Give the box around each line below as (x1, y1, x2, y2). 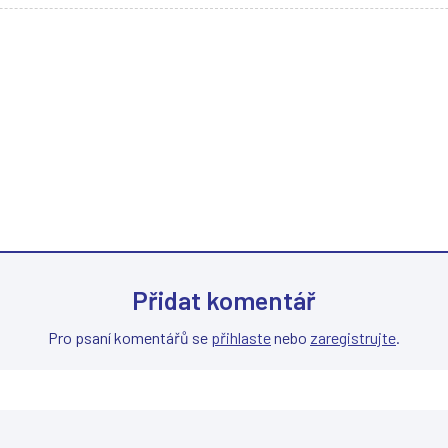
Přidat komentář (132, 284, 316, 316)
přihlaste (211, 328, 271, 348)
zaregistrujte (310, 328, 396, 348)
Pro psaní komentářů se (48, 328, 211, 348)
